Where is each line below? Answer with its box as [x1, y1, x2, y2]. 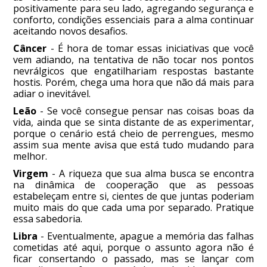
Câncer [13, 42, 47, 55]
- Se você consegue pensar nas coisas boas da [36, 104, 254, 118]
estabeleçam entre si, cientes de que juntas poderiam [13, 190, 254, 203]
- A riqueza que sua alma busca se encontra [48, 167, 254, 181]
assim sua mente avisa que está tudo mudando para [13, 138, 254, 152]
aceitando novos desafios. [13, 24, 128, 38]
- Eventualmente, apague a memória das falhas [38, 229, 254, 243]
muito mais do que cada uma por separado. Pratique [13, 201, 254, 215]
